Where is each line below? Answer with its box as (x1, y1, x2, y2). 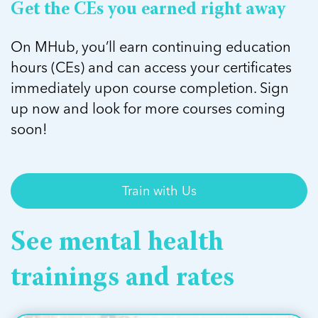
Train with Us (121, 180, 197, 200)
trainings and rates (11, 265, 234, 293)
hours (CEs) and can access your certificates (11, 57, 292, 78)
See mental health (11, 230, 224, 258)
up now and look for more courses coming (11, 98, 285, 119)
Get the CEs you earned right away (11, 1, 285, 20)
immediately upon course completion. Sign (11, 77, 289, 99)
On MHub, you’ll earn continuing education (11, 36, 291, 57)
